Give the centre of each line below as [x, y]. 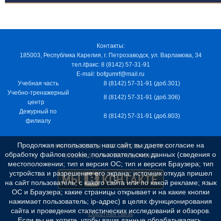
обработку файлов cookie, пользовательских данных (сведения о [110, 155]
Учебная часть [38, 84]
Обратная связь [110, 214]
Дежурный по [38, 112]
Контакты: [110, 46]
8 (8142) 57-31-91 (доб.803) [142, 116]
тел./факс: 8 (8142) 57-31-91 [110, 65]
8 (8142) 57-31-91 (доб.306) [142, 97]
